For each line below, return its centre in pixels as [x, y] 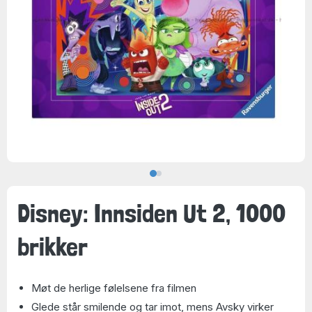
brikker [53, 246]
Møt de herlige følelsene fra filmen [114, 288]
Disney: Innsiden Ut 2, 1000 [151, 213]
